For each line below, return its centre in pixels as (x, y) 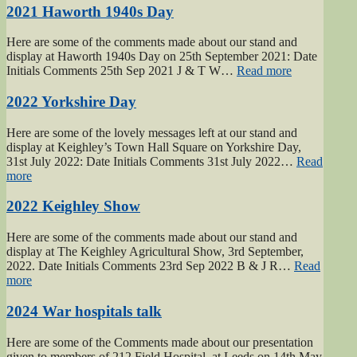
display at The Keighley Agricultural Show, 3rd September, (155, 252)
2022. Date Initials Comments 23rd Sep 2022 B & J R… (150, 266)
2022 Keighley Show (73, 206)
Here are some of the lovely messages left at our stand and (152, 132)
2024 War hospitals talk (84, 311)
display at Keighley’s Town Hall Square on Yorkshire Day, (154, 147)
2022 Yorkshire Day (71, 101)
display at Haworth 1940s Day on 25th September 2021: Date (162, 57)
